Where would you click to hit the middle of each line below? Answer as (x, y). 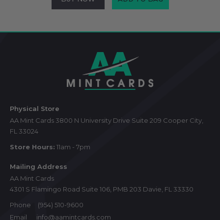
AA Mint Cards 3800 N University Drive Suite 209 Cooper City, (107, 121)
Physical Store (35, 109)
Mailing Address (39, 167)
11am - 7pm (73, 147)
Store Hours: (32, 147)
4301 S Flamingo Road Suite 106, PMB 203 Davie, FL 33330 (102, 189)
